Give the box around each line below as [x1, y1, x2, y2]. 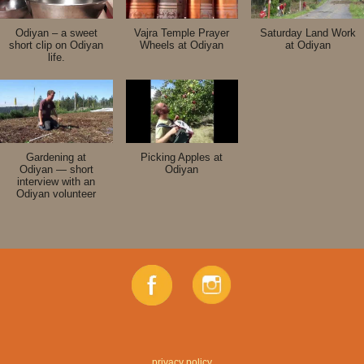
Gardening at [26, 150, 87, 163]
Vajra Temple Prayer [134, 26, 230, 39]
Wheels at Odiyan [140, 38, 224, 51]
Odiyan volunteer [16, 187, 97, 200]
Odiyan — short [19, 162, 93, 175]
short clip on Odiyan [9, 38, 104, 51]
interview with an [17, 175, 96, 188]
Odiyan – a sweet [15, 26, 97, 39]
